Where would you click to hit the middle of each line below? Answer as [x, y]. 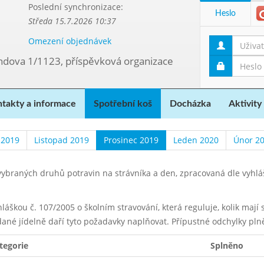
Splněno [227, 245]
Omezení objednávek [70, 41]
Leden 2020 [196, 140]
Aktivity [245, 104]
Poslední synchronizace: [75, 7]
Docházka [190, 104]
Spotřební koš [123, 104]
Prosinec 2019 [131, 140]
